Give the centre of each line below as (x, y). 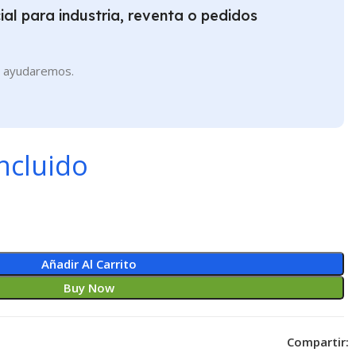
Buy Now (89, 287)
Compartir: (317, 341)
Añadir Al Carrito (89, 263)
